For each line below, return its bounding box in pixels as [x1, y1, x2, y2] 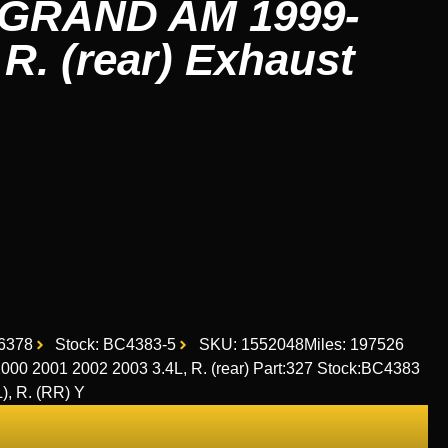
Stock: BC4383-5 [55, 335, 177, 353]
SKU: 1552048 [198, 335, 304, 353]
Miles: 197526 [303, 335, 404, 353]
